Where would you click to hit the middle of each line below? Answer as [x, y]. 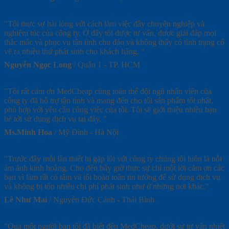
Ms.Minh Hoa [28, 132]
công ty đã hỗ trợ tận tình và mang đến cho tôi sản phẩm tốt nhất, [109, 100]
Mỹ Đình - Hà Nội [88, 132]
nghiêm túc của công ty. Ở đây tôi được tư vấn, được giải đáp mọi [110, 33]
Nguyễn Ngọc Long [38, 64]
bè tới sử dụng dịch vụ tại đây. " [55, 119]
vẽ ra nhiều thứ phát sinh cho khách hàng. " [74, 51]
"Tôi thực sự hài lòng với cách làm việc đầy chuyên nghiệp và [104, 24]
